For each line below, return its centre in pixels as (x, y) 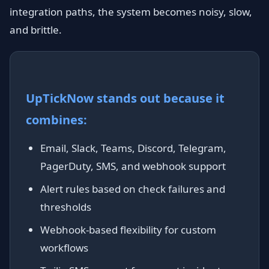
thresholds (66, 207)
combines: (56, 120)
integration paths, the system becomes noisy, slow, (131, 12)
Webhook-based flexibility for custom (128, 230)
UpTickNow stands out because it (125, 98)
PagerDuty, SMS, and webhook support (133, 166)
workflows (64, 248)
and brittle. (36, 30)
